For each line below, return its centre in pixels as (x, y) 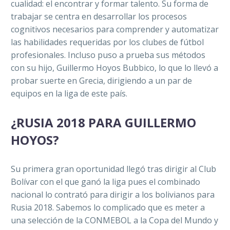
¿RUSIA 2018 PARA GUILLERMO (103, 123)
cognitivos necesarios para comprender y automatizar (115, 30)
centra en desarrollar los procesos (121, 17)
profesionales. (38, 55)
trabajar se (33, 17)
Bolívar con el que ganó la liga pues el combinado (106, 182)
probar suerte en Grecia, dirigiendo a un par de (101, 81)
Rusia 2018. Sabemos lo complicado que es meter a (108, 208)
